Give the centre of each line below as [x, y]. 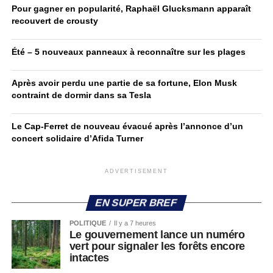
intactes [89, 258]
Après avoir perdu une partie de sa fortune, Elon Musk [124, 83]
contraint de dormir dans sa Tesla [81, 95]
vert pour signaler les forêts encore [157, 246]
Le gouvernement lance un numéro [157, 235]
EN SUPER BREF [136, 203]
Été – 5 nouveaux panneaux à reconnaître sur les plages [128, 52]
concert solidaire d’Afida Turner [77, 138]
